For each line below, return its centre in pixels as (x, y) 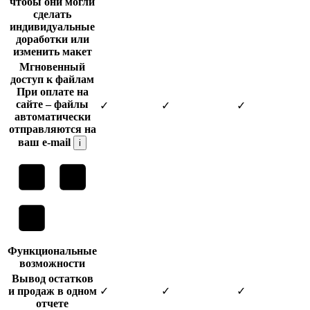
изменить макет (52, 51)
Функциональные (52, 250)
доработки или (52, 39)
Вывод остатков (52, 278)
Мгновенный (52, 66)
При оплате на (52, 91)
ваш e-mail (46, 142)
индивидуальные (52, 26)
